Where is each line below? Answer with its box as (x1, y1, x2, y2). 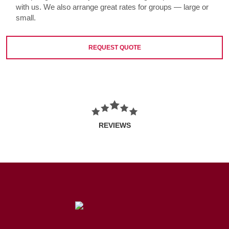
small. (15, 13, 36, 22)
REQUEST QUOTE (88, 44, 141, 52)
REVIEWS (98, 121, 131, 130)
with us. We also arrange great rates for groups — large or (15, 3, 209, 12)
